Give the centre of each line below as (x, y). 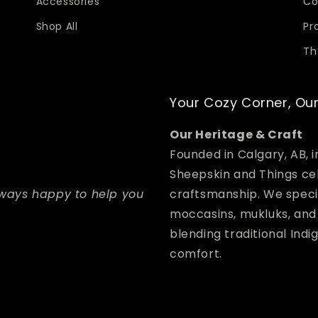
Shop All (57, 26)
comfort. (196, 254)
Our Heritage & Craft (236, 135)
